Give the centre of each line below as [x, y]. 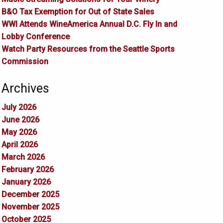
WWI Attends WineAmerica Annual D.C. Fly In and [89, 24]
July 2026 [19, 108]
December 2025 [30, 195]
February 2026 [27, 170]
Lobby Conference [35, 37]
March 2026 [23, 157]
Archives [25, 89]
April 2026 [19, 145]
